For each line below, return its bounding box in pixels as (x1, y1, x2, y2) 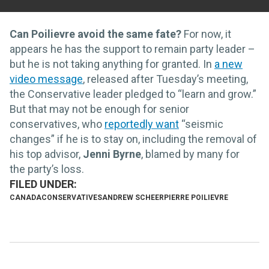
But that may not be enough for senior (10, 103, 189, 116)
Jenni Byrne (83, 148, 141, 161)
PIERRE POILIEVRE (164, 193, 228, 202)
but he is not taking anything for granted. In (10, 58, 214, 71)
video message (10, 73, 83, 86)
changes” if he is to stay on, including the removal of (10, 133, 257, 146)
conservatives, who (10, 118, 104, 131)
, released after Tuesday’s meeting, (83, 73, 248, 86)
